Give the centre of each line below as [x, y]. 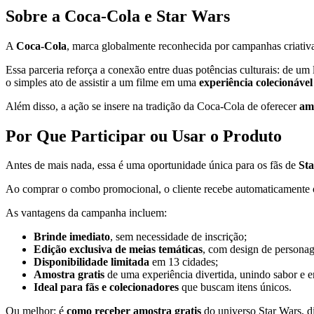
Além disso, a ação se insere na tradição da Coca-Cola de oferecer [152, 106]
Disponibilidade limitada [91, 262]
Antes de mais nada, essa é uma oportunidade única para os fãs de [152, 165]
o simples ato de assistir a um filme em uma [102, 82]
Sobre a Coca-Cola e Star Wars [118, 16]
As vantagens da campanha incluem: [86, 213]
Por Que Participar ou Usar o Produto [144, 136]
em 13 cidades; [184, 262]
